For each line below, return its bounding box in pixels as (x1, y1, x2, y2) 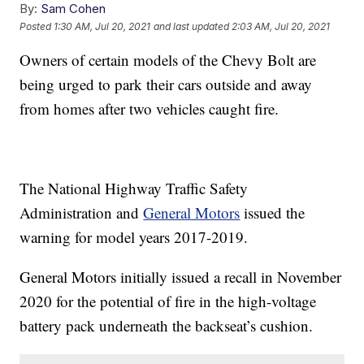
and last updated (154, 19, 230, 32)
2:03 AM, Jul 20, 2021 (232, 19, 331, 32)
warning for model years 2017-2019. (19, 227, 249, 248)
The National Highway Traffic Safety (19, 178, 249, 199)
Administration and (19, 202, 144, 223)
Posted (19, 19, 54, 32)
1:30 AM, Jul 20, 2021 (54, 19, 151, 32)
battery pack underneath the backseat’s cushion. (19, 315, 314, 336)
